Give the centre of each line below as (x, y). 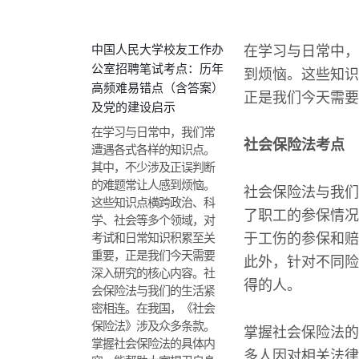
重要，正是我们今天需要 (153, 255)
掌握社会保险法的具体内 (153, 343)
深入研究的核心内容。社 (153, 273)
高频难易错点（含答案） (157, 88)
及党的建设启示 (133, 107)
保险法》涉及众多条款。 (153, 326)
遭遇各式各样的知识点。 (153, 149)
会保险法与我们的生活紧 (153, 290)
